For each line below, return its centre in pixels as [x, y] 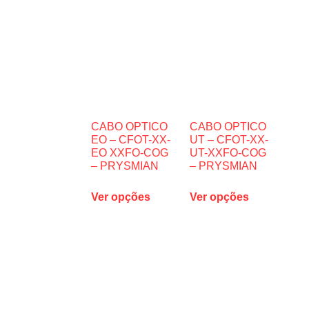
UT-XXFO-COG [228, 152]
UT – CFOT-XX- [229, 139]
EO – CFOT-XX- [131, 139]
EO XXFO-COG [130, 152]
